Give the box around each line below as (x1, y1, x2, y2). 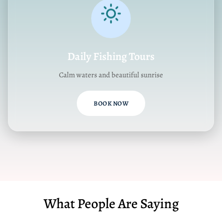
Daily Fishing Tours (67, 49, 155, 64)
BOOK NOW (94, 99, 128, 108)
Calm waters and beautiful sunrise (59, 70, 163, 80)
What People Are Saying (43, 194, 179, 214)
